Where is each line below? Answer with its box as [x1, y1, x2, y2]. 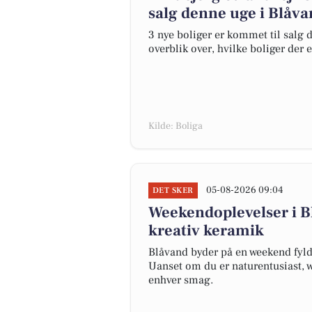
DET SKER [153, 185, 194, 196]
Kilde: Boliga [148, 120, 203, 132]
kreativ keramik [148, 221, 264, 240]
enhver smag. [148, 273, 213, 287]
